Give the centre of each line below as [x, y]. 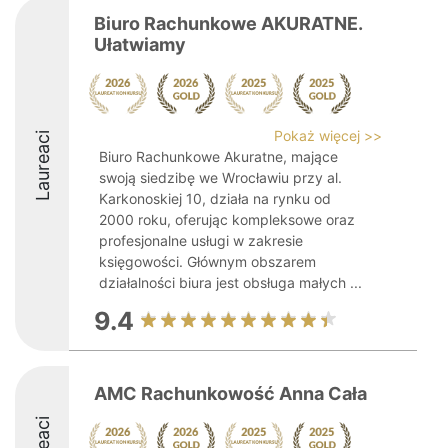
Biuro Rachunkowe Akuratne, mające [218, 156]
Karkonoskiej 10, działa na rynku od [215, 198]
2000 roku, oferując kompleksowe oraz [227, 219]
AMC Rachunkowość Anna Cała [230, 393]
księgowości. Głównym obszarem [207, 261]
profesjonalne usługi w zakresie [201, 240]
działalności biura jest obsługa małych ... [230, 282]
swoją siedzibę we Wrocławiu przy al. [220, 177]
